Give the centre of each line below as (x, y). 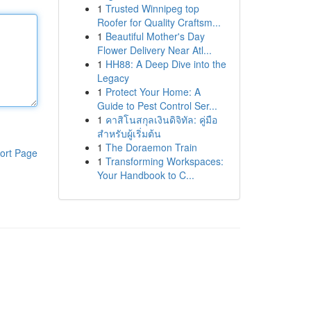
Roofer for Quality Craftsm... (159, 22)
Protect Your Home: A (153, 92)
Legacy (113, 78)
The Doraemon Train (151, 147)
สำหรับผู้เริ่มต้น (129, 133)
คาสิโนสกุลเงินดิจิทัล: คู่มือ (161, 119)
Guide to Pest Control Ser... (157, 106)
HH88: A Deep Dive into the (166, 64)
